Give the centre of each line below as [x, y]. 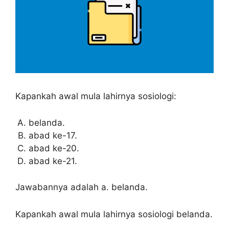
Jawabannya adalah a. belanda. [82, 187]
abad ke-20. [54, 148]
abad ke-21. [53, 161]
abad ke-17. [53, 135]
